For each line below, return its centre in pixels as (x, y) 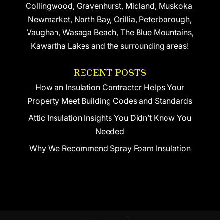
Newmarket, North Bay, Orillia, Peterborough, (110, 19)
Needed (110, 131)
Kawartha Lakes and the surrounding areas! (110, 45)
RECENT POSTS (110, 71)
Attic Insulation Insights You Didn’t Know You (110, 118)
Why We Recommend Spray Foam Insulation (110, 148)
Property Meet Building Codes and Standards (110, 100)
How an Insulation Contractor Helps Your (110, 87)
